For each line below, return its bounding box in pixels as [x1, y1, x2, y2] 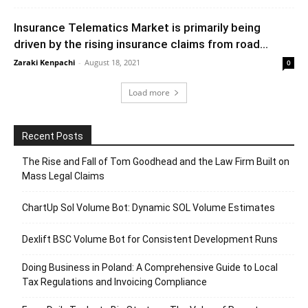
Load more [129, 87, 170, 99]
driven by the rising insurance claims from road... [14, 37, 268, 52]
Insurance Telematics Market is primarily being [14, 21, 261, 35]
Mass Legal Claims [22, 170, 104, 182]
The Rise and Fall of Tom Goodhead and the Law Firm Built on [22, 156, 289, 168]
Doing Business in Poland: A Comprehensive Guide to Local [22, 262, 278, 274]
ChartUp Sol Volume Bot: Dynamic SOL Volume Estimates [22, 202, 275, 214]
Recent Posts [22, 131, 83, 142]
